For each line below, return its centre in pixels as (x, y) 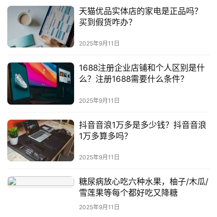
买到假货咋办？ (108, 23)
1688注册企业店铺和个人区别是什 (142, 68)
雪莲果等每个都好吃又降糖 (128, 193)
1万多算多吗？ (105, 136)
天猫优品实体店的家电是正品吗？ (140, 11)
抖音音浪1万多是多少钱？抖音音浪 (142, 125)
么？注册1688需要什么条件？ (133, 79)
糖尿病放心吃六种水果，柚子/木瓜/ (143, 181)
